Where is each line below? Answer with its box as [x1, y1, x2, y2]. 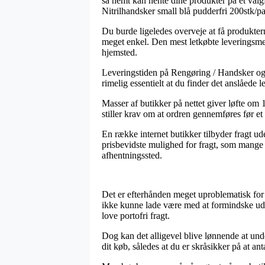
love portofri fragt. [102, 210, 170, 221]
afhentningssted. [102, 150, 162, 160]
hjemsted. [102, 47, 137, 57]
